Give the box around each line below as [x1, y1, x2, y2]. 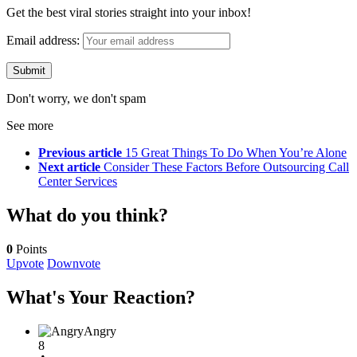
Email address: [6, 33, 83, 48]
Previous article [38, 146, 122, 160]
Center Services [38, 175, 117, 189]
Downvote [47, 257, 100, 270]
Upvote [6, 257, 44, 270]
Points [13, 242, 47, 256]
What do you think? [6, 205, 168, 226]
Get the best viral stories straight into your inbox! [6, 6, 251, 20]
